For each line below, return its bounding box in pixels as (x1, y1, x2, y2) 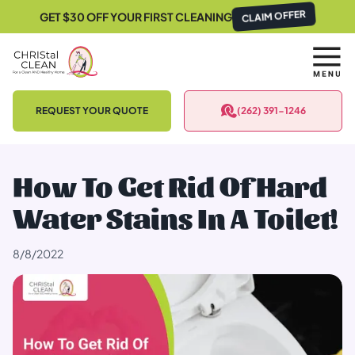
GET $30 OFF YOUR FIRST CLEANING (40, 10, 232, 24)
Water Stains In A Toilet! (13, 200, 338, 234)
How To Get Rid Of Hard (13, 168, 327, 202)
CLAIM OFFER (242, 10, 306, 22)
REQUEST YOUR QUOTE (36, 105, 148, 116)
